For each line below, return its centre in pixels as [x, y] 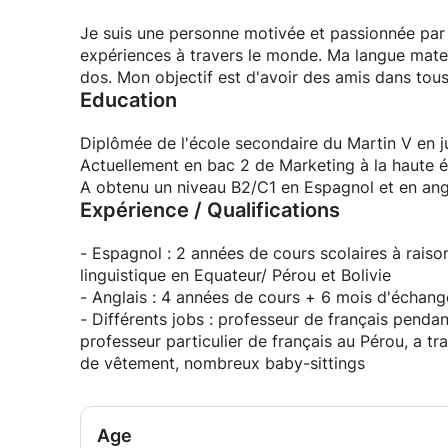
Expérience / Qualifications [210, 210]
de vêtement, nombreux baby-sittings [222, 363]
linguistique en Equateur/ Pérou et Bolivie [235, 275]
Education [128, 100]
